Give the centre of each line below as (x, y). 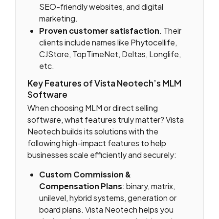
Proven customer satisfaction (99, 31)
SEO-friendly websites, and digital (101, 6)
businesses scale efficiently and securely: (102, 155)
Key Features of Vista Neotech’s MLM (105, 83)
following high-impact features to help (97, 143)
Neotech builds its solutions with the (93, 131)
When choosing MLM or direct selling (93, 108)
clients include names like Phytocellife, (108, 43)
